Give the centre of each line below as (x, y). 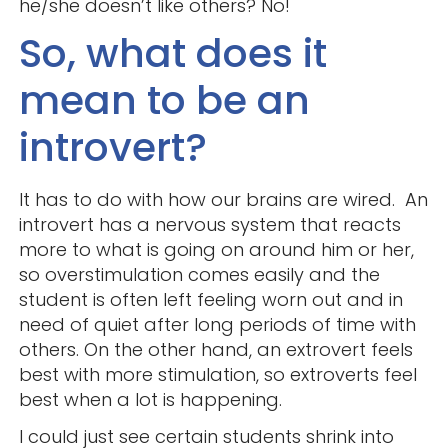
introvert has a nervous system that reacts (209, 225)
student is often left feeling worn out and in (210, 300)
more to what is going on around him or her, (216, 250)
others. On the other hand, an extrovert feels (215, 350)
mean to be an (164, 100)
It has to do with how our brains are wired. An (223, 200)
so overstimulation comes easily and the (199, 275)
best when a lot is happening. (150, 400)
